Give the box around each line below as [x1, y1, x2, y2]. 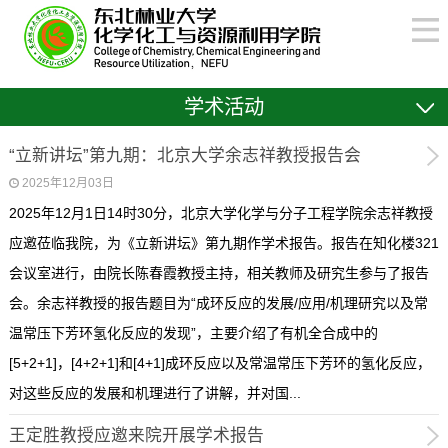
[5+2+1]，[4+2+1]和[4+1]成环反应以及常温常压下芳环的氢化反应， [8, 355, 431, 372]
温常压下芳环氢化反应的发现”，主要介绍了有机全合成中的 [8, 325, 378, 342]
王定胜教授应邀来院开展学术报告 [8, 425, 264, 445]
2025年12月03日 [21, 176, 114, 191]
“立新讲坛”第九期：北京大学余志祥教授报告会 [8, 145, 361, 165]
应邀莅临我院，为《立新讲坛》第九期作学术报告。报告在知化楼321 [8, 235, 439, 252]
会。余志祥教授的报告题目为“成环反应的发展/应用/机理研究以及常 [8, 295, 428, 312]
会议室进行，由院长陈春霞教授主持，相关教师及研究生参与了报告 [8, 265, 429, 282]
